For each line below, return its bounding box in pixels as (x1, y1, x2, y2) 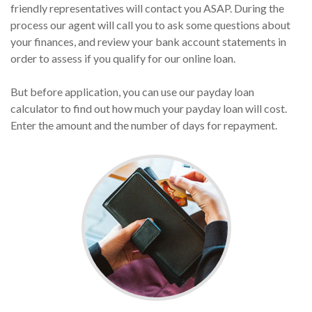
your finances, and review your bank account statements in (10, 35, 286, 48)
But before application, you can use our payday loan (10, 85, 254, 98)
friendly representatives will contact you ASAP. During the (10, 1, 284, 15)
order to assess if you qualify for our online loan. (10, 52, 235, 65)
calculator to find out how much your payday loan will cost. (10, 102, 287, 115)
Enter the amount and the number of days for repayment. (10, 118, 277, 132)
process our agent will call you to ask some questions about (10, 18, 290, 31)
